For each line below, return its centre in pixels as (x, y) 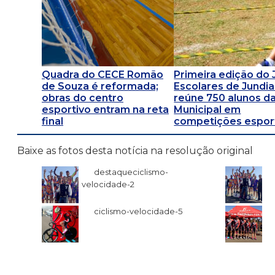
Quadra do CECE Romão (103, 75)
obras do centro (83, 98)
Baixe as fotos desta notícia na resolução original (135, 150)
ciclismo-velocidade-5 (138, 211)
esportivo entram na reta (105, 110)
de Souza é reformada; (100, 87)
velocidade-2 (108, 184)
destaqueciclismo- (131, 172)
